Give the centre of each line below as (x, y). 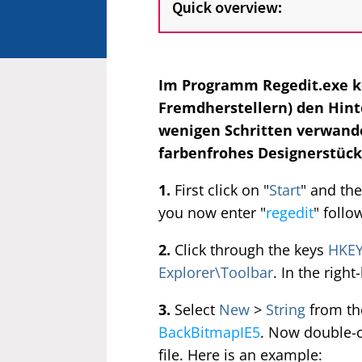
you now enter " (212, 213)
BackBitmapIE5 (209, 332)
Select (197, 309)
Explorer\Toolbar (216, 272)
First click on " (220, 190)
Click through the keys (249, 250)
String (286, 309)
